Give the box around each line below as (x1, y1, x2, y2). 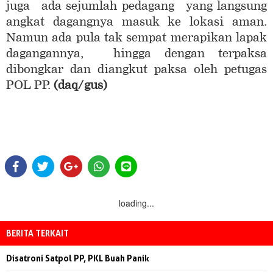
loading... (119, 196, 154, 209)
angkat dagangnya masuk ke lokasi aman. (6, 15, 267, 29)
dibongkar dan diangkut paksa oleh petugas (6, 62, 267, 77)
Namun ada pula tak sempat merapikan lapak (6, 30, 267, 45)
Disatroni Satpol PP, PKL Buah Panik (6, 252, 149, 263)
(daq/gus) (54, 78, 141, 93)
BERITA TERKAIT (6, 227, 69, 238)
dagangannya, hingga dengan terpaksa (6, 46, 267, 61)
